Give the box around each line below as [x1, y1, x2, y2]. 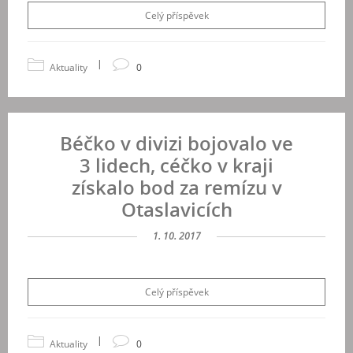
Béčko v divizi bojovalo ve [60, 130, 293, 156]
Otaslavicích [121, 196, 232, 222]
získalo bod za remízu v [71, 174, 282, 200]
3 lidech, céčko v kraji [80, 152, 273, 178]
